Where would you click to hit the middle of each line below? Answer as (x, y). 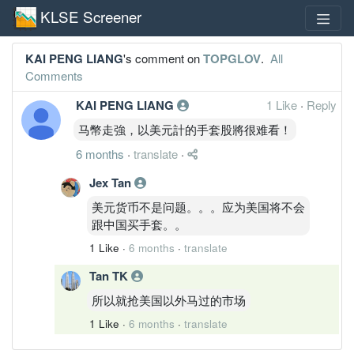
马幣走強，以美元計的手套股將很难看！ (185, 129)
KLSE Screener (91, 16)
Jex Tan (112, 182)
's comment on (163, 58)
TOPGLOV (232, 58)
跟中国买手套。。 (139, 224)
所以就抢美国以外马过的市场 (169, 299)
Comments (54, 75)
